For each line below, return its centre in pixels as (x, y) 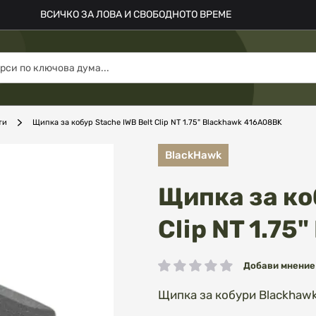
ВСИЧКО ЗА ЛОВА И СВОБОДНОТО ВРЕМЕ (135, 14)
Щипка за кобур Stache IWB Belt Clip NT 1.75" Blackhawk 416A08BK (157, 122)
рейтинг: (178, 272)
